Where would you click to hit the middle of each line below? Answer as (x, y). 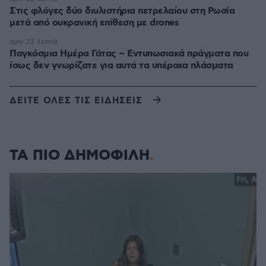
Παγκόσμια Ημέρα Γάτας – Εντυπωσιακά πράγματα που (129, 54)
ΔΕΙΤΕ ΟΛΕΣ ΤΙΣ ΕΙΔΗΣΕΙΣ (76, 101)
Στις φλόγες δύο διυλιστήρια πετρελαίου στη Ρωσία (122, 11)
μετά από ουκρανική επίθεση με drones (94, 23)
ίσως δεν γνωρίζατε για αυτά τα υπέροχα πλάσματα (121, 66)
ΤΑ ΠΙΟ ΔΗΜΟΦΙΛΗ (80, 156)
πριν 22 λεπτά (34, 42)
